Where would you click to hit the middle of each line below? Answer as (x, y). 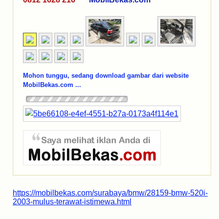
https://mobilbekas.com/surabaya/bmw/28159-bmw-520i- (110, 193)
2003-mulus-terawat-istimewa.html (72, 202)
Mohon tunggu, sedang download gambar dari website (106, 76)
